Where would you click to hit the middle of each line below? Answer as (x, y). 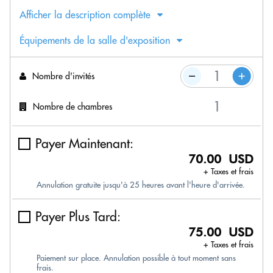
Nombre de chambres (73, 106)
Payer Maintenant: (84, 144)
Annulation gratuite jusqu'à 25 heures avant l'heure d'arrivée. (141, 185)
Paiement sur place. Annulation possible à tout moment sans (136, 258)
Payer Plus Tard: (78, 217)
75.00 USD (221, 232)
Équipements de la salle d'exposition (95, 40)
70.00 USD (221, 159)
